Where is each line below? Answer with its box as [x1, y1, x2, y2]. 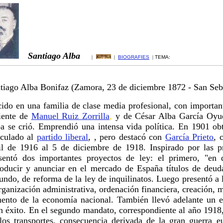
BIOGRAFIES [118, 54, 149, 60]
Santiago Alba [28, 51, 88, 61]
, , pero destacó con [88, 132, 165, 142]
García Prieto [165, 132, 214, 142]
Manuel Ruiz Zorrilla [31, 111, 110, 121]
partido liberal [36, 132, 89, 142]
